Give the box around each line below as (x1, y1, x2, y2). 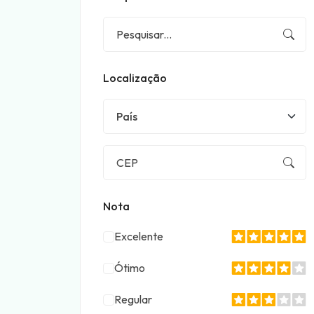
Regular (114, 292, 152, 306)
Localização (103, 71, 167, 85)
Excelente (114, 229, 163, 243)
